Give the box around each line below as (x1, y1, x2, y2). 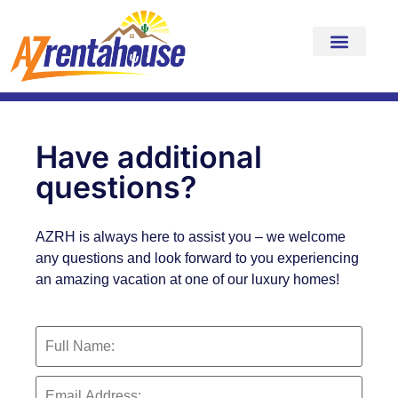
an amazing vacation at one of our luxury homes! (36, 272, 339, 287)
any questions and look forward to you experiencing (36, 251, 359, 266)
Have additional (36, 139, 262, 175)
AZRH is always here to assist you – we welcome (36, 229, 346, 244)
